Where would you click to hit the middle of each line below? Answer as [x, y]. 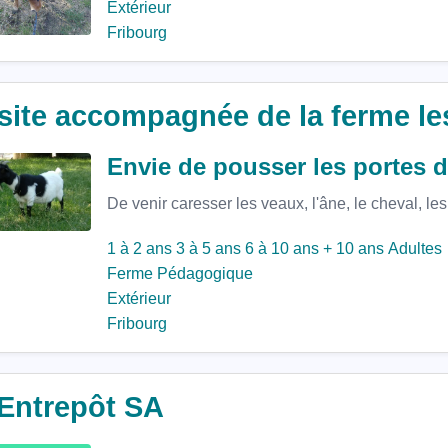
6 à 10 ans [282, 248]
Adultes [415, 248]
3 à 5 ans [208, 248]
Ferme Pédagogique [180, 273]
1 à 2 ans [139, 248]
